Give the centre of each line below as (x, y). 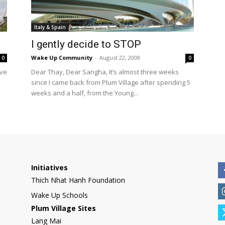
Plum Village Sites (64, 208)
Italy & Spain (50, 27)
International (132, 24)
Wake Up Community (62, 58)
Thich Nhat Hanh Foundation (78, 180)
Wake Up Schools (60, 195)
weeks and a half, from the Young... (85, 93)
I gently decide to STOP (86, 44)
